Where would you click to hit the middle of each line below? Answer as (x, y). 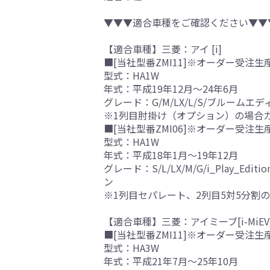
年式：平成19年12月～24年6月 (171, 89)
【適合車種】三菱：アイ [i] (163, 49)
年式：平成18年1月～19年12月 (171, 155)
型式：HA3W (131, 248)
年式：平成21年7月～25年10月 (171, 261)
